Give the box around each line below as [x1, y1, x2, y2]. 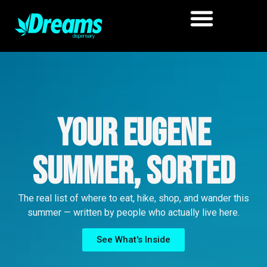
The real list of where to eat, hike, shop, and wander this [18, 193, 249, 204]
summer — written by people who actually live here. [27, 207, 240, 218]
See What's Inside [97, 234, 170, 246]
